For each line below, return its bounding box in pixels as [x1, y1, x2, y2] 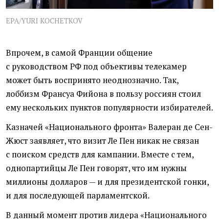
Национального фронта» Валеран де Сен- [49, 122, 213, 133]
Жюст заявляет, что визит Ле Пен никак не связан [6, 135, 199, 147]
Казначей [6, 122, 43, 133]
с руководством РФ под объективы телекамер [6, 61, 187, 72]
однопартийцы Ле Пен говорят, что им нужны [6, 163, 187, 174]
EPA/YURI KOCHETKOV [6, 16, 83, 25]
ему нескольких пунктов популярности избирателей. [6, 102, 213, 113]
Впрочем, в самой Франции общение [6, 47, 153, 59]
